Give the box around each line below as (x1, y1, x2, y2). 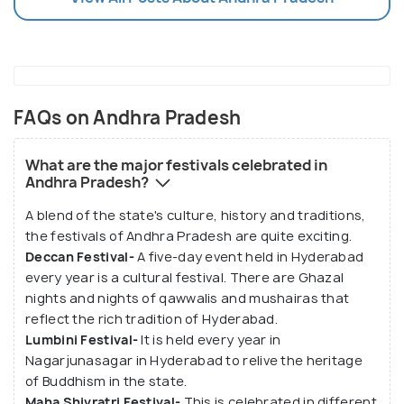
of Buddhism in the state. (25, 372, 188, 390)
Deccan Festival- (25, 248, 138, 266)
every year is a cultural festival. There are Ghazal (25, 269, 344, 287)
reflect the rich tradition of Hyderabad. (25, 310, 279, 328)
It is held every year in (141, 331, 281, 349)
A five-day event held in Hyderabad (137, 248, 364, 266)
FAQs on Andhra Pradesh (14, 106, 242, 131)
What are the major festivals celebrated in (25, 155, 327, 176)
